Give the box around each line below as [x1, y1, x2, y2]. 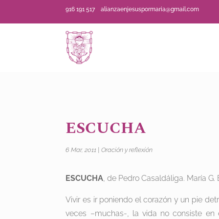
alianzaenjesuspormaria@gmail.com [101, 6, 199, 13]
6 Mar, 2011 [66, 146, 97, 154]
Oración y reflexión [101, 146, 153, 154]
